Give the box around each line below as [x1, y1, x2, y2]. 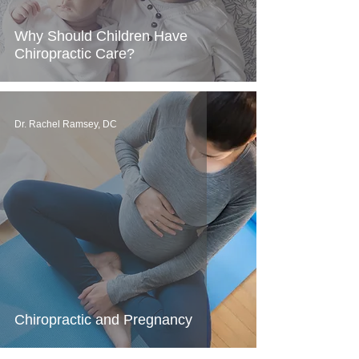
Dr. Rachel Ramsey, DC [14, 119, 117, 130]
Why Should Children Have [14, 28, 188, 44]
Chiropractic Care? [14, 46, 135, 62]
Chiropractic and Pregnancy [14, 312, 192, 328]
